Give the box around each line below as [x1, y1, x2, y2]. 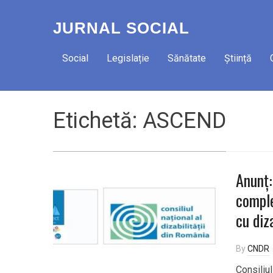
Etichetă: [53, 108, 143, 133]
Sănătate [168, 52, 206, 64]
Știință [224, 52, 252, 64]
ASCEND [143, 108, 226, 133]
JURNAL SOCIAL [53, 19, 190, 37]
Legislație [107, 52, 149, 64]
